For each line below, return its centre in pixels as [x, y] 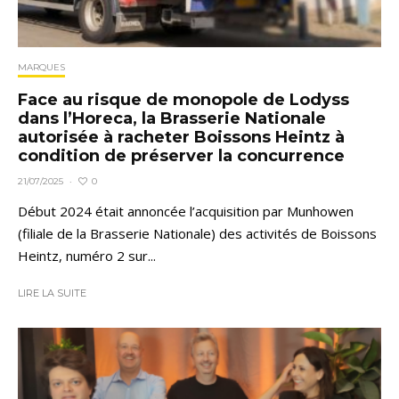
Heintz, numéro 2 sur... [87, 256]
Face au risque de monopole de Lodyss [183, 100]
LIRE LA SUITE [52, 293]
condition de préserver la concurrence [181, 156]
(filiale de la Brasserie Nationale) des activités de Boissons [197, 234]
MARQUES [41, 68]
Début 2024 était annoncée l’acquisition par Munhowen [186, 212]
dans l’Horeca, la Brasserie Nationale [172, 119]
